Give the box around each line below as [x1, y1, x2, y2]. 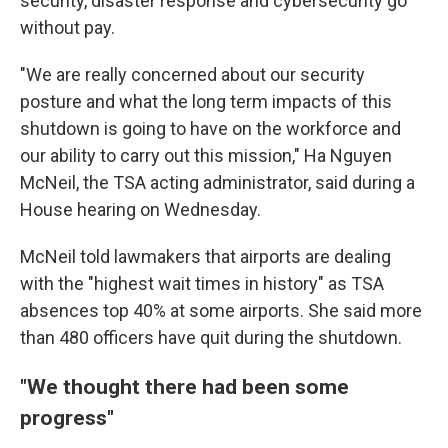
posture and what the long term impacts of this [20, 91, 392, 112]
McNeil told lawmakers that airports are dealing [20, 246, 391, 267]
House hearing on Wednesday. [20, 199, 261, 220]
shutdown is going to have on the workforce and [20, 118, 401, 139]
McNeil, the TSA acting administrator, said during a [20, 172, 415, 193]
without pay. [20, 17, 115, 38]
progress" [20, 405, 114, 430]
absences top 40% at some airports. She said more [20, 300, 422, 321]
